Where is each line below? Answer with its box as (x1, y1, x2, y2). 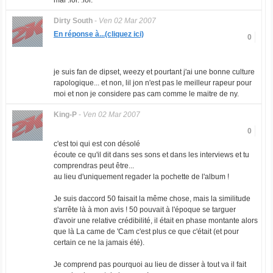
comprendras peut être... (53, 161, 134, 170)
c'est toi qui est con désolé (53, 140, 140, 148)
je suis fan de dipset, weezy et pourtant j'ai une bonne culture (53, 68, 255, 76)
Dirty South (53, 16, 93, 25)
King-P (53, 110, 77, 119)
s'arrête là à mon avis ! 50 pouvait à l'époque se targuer (53, 205, 236, 214)
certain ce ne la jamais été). (53, 238, 144, 247)
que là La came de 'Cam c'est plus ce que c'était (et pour (53, 227, 239, 236)
